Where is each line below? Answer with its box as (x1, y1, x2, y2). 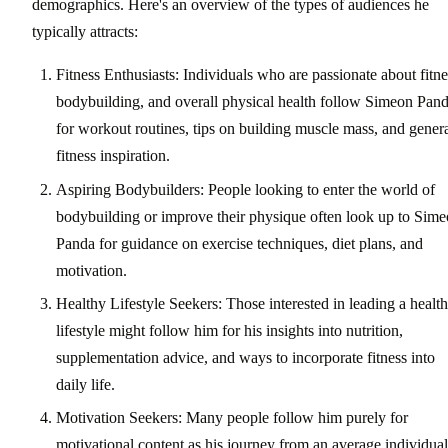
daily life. (56, 375, 115, 393)
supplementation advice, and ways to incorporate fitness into (56, 348, 435, 366)
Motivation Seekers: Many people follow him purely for (56, 409, 408, 427)
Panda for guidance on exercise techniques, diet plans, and (56, 234, 423, 252)
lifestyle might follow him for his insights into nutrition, (56, 321, 403, 339)
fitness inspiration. (56, 147, 170, 165)
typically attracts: (32, 23, 138, 41)
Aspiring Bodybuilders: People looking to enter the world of (56, 180, 435, 198)
